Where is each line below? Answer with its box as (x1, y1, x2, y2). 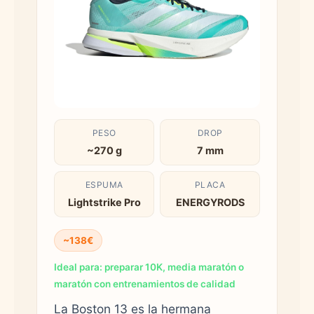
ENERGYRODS (175, 196, 245, 208)
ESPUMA (85, 179, 123, 190)
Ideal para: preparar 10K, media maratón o (54, 261, 244, 273)
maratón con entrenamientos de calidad (54, 278, 235, 289)
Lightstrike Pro (67, 196, 141, 208)
